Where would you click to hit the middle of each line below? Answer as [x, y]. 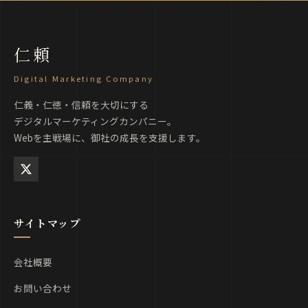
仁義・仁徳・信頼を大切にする [81, 104]
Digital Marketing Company [84, 78]
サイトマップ [47, 223]
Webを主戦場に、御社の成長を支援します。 [110, 137]
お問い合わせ [43, 288]
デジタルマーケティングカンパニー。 [95, 121]
